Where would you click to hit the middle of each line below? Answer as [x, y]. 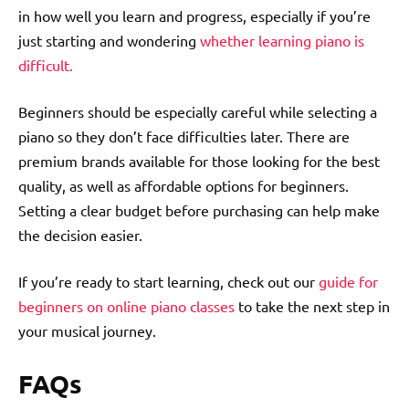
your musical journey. [87, 330]
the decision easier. [80, 234]
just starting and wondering [109, 40]
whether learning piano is [282, 40]
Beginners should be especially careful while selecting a [198, 111]
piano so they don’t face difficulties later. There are [184, 136]
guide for [348, 281]
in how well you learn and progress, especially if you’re [194, 15]
